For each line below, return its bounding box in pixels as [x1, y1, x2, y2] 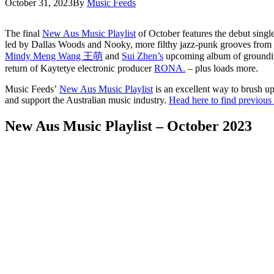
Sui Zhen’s [122, 50, 163, 61]
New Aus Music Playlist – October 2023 [5, 117, 252, 134]
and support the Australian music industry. [5, 94, 169, 105]
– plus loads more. [185, 62, 258, 73]
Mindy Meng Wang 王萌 [5, 50, 103, 61]
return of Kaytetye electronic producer [5, 62, 154, 73]
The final [5, 28, 42, 39]
